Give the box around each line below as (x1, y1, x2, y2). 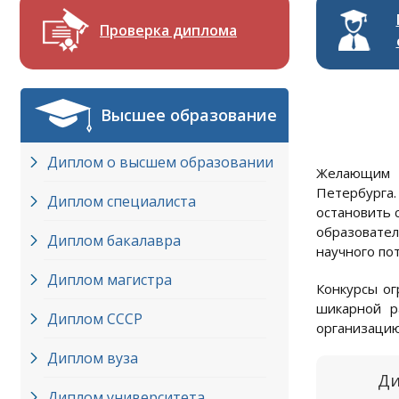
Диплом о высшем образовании (47, 152, 273, 172)
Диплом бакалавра (47, 231, 181, 250)
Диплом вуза (47, 348, 138, 368)
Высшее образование (101, 104, 277, 126)
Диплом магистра (47, 270, 172, 289)
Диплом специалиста (47, 191, 196, 211)
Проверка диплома (100, 20, 237, 40)
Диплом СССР (47, 309, 142, 329)
